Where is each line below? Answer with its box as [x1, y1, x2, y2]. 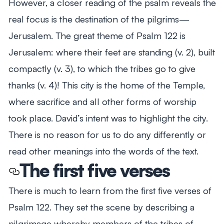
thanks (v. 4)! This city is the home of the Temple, [8, 78, 205, 90]
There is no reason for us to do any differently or [8, 128, 206, 140]
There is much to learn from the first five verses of [8, 184, 211, 196]
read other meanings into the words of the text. [8, 144, 198, 156]
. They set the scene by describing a [49, 200, 194, 212]
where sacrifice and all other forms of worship [8, 95, 196, 107]
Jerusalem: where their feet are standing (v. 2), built [8, 45, 215, 57]
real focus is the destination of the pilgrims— [8, 12, 189, 24]
